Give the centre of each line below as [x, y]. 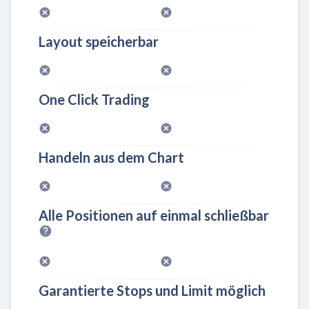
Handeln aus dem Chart [111, 157]
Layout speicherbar [99, 41]
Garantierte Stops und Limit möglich [152, 290]
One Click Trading [94, 99]
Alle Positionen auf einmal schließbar [154, 215]
